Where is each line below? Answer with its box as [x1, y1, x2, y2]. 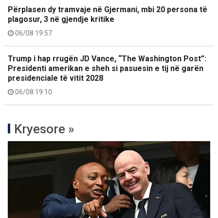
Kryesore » [14, 121, 74, 136]
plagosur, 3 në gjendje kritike [8, 14, 114, 24]
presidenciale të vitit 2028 [8, 73, 103, 83]
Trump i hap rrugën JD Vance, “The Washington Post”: [8, 54, 206, 63]
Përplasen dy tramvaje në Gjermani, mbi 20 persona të [8, 4, 207, 14]
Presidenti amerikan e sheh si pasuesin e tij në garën [8, 63, 203, 73]
